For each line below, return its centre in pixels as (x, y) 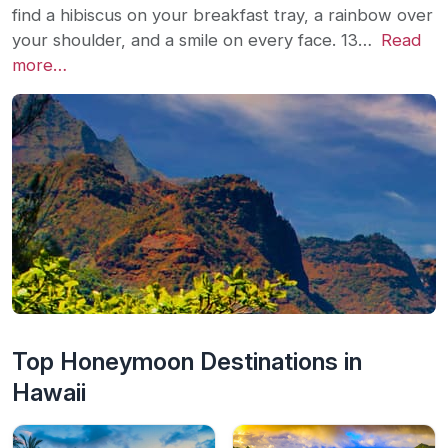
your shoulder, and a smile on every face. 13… (194, 40)
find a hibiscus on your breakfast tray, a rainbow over (222, 15)
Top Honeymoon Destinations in (187, 361)
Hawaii (49, 392)
